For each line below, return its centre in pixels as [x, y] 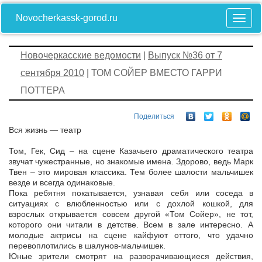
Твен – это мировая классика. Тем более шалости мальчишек [131, 172]
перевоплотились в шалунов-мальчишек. [87, 246]
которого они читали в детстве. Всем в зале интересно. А [131, 225]
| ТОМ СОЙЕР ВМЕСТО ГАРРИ [153, 73]
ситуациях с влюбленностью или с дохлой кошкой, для [131, 204]
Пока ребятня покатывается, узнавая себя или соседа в [131, 193]
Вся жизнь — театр [45, 130]
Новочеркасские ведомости [81, 55]
